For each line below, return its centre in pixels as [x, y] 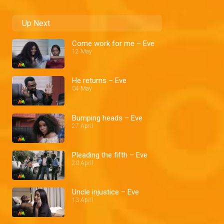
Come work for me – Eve [113, 43]
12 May [82, 51]
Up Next [36, 23]
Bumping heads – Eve [107, 118]
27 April [82, 126]
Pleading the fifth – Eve [110, 155]
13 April [82, 200]
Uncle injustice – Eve [105, 192]
